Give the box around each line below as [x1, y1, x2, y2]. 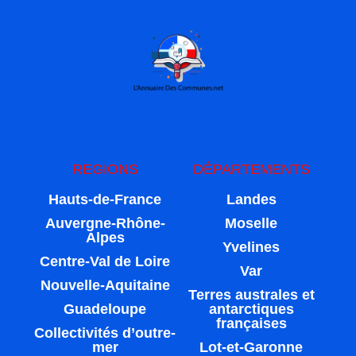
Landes [226, 191, 277, 207]
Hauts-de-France [48, 191, 161, 207]
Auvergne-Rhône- [44, 215, 165, 231]
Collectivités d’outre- [34, 324, 176, 341]
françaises [215, 315, 287, 331]
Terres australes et [188, 286, 315, 303]
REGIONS [72, 161, 138, 177]
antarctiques [208, 300, 294, 317]
